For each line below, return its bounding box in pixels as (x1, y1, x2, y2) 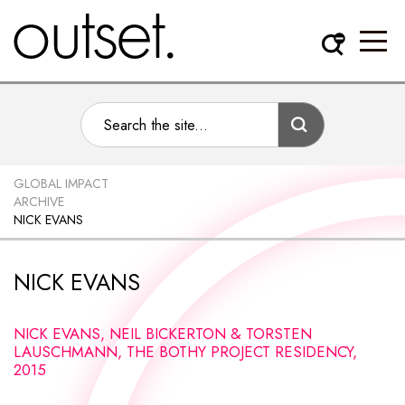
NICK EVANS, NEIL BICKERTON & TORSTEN (14, 323, 312, 344)
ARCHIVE (14, 193, 64, 211)
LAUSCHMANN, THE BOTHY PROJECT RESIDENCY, (14, 341, 357, 363)
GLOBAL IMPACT (14, 174, 108, 193)
